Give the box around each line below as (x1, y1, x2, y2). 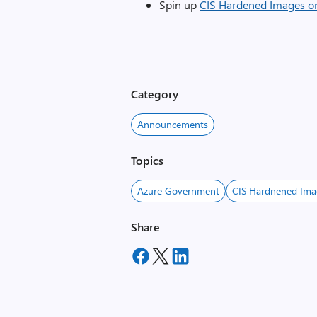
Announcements (137, 117, 209, 131)
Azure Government (137, 184, 220, 197)
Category (131, 86, 179, 101)
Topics (131, 153, 164, 168)
